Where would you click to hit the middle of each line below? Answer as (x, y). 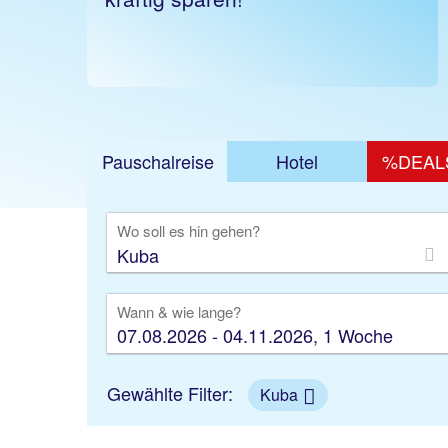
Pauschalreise (158, 161)
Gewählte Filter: (172, 393)
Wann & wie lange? (179, 311)
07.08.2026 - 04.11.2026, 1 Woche (255, 335)
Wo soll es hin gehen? (188, 230)
